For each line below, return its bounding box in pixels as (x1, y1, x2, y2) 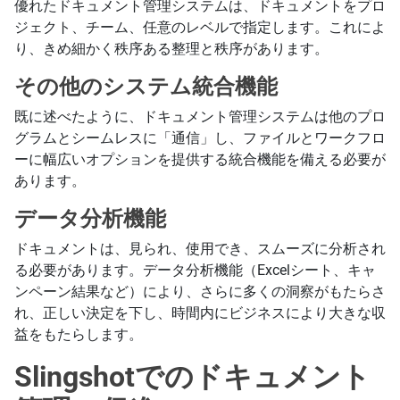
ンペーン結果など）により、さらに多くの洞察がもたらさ (14, 282, 386, 300)
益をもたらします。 (14, 325, 143, 343)
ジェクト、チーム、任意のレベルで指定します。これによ (14, 18, 386, 36)
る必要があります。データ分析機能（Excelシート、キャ (14, 261, 376, 279)
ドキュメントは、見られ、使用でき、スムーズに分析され (14, 239, 386, 257)
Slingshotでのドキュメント (14, 359, 371, 394)
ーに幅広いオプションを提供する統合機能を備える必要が (14, 150, 386, 168)
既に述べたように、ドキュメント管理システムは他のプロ (14, 107, 386, 125)
